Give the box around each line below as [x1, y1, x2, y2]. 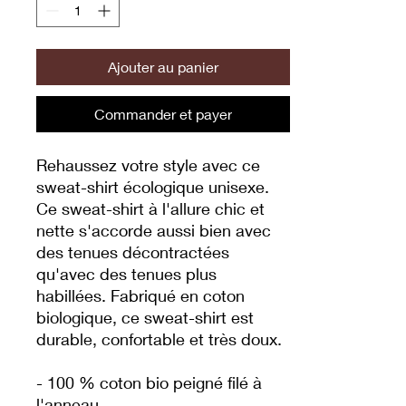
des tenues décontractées [36, 242, 229, 262]
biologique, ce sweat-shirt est [36, 307, 254, 327]
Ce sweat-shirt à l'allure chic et [36, 198, 265, 218]
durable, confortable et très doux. [36, 329, 282, 349]
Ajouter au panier [108, 58, 218, 75]
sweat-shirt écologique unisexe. [36, 177, 269, 197]
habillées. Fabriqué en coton [36, 285, 245, 305]
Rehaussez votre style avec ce [36, 155, 260, 175]
